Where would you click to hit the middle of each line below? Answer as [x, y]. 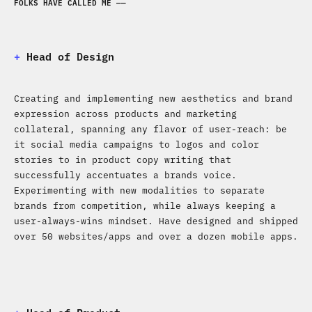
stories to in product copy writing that [123, 159]
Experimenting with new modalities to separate [139, 189]
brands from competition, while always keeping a [145, 205]
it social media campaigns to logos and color [136, 143]
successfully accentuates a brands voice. [125, 174]
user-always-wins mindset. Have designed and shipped [156, 220]
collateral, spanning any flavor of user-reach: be [150, 128]
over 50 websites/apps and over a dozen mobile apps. [156, 235]
